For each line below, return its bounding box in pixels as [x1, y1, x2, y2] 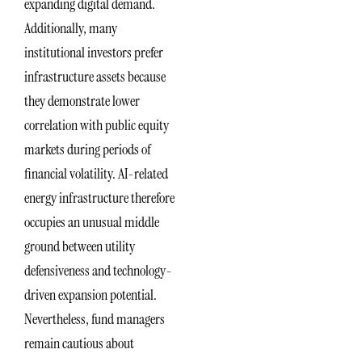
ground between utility [24, 237, 135, 257]
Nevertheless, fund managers [24, 309, 165, 330]
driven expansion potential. [24, 285, 157, 305]
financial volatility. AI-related [24, 164, 168, 184]
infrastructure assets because [24, 67, 166, 87]
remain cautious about [24, 334, 134, 354]
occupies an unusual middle [24, 213, 159, 233]
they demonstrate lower [24, 91, 140, 112]
